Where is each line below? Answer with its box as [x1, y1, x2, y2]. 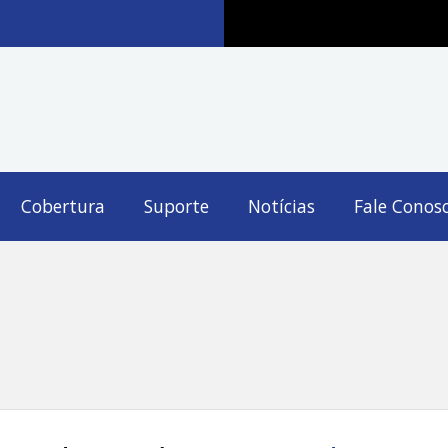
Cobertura [20, 194, 105, 219]
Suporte [143, 194, 209, 219]
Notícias [247, 194, 315, 219]
